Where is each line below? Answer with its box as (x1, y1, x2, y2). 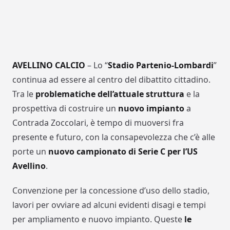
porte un (12, 146, 48, 158)
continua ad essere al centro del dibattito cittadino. (12, 74, 210, 86)
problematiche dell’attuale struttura (35, 88, 184, 100)
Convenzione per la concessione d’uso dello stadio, (12, 185, 209, 197)
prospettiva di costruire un (12, 103, 118, 114)
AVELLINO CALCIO (12, 60, 85, 71)
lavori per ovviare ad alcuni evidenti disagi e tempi (12, 199, 206, 211)
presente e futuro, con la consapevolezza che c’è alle (12, 131, 215, 143)
